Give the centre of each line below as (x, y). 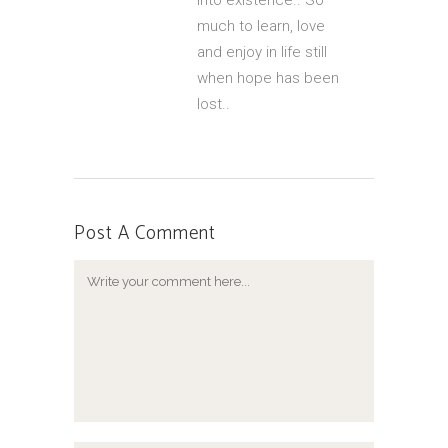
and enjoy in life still (262, 52)
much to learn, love (261, 26)
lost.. (213, 104)
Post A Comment (145, 234)
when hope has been (268, 78)
